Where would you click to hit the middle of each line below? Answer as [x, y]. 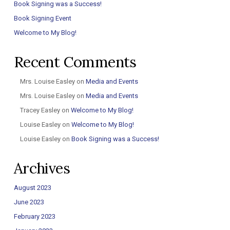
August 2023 [32, 187]
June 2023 [29, 202]
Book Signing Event [42, 18]
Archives [42, 168]
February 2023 [34, 216]
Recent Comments [75, 62]
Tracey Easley [40, 110]
